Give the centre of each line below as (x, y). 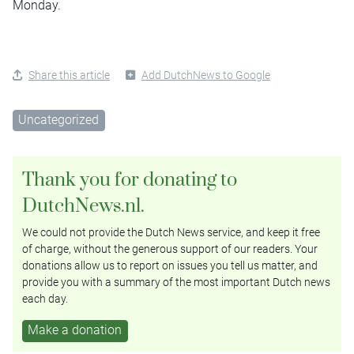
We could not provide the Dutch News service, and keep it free (171, 233)
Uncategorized (59, 119)
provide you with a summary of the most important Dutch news (176, 282)
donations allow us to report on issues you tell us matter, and (170, 266)
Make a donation (75, 330)
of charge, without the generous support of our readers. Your (170, 249)
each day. (45, 299)
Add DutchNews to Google (206, 75)
